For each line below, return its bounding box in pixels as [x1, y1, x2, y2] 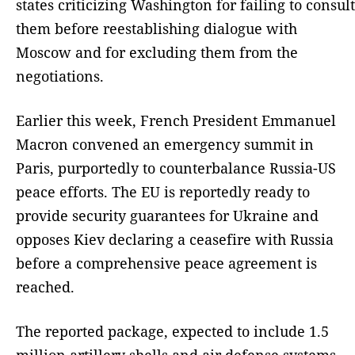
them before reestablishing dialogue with [16, 18, 297, 38]
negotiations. [16, 66, 104, 86]
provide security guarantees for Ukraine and [16, 205, 319, 225]
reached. [16, 277, 74, 296]
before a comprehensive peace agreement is [16, 253, 317, 273]
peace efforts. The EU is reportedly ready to [16, 181, 310, 201]
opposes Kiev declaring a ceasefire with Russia [16, 229, 334, 249]
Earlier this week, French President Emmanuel [16, 110, 336, 130]
